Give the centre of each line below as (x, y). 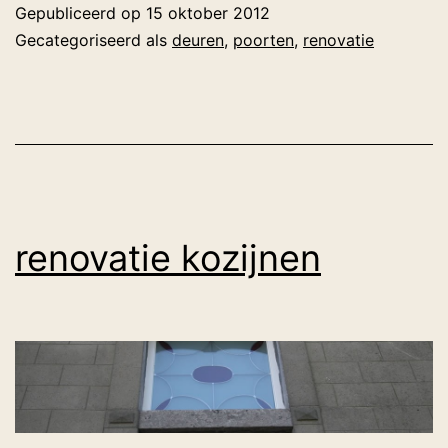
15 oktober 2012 (208, 13)
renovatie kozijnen (168, 258)
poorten (263, 40)
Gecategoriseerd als (93, 40)
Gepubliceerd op (80, 13)
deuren (198, 40)
